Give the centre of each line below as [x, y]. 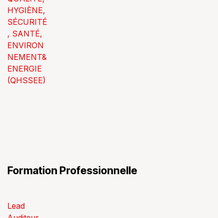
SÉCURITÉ [27, 22]
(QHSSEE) [27, 80]
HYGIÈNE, [26, 10]
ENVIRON [26, 45]
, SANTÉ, [25, 34]
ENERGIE [25, 69]
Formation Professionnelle [72, 170]
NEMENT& [27, 57]
